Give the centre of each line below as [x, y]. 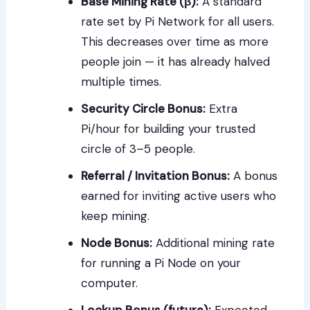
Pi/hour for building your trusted [168, 129]
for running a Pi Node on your [161, 263]
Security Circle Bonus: [144, 109]
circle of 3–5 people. [138, 149]
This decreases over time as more [175, 42]
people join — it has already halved [176, 62]
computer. [110, 283]
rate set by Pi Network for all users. [178, 22]
